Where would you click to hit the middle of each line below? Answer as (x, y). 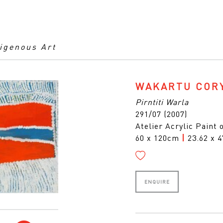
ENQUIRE (157, 182)
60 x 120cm (159, 138)
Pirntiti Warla (162, 102)
